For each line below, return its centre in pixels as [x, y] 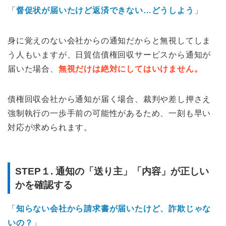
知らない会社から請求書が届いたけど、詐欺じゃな [114, 208]
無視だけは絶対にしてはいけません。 [130, 69]
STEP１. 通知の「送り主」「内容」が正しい [112, 171]
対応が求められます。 [50, 128]
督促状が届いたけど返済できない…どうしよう [105, 11]
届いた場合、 [33, 69]
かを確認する [44, 185]
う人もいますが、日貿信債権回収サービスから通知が [109, 55]
